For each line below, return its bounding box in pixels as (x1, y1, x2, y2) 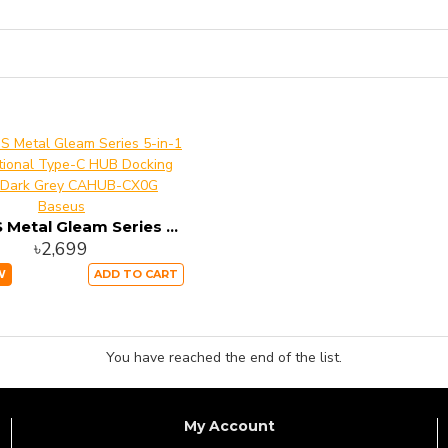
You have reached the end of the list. (106, 348, 342, 367)
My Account (183, 417, 275, 436)
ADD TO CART (93, 267, 178, 281)
